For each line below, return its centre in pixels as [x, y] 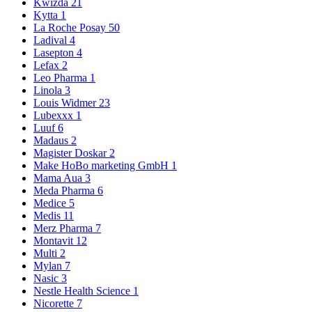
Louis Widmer [66, 102]
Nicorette [55, 303]
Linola [49, 90]
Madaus [52, 140]
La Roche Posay [71, 27]
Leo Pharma [62, 77]
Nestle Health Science [83, 290]
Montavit [55, 240]
